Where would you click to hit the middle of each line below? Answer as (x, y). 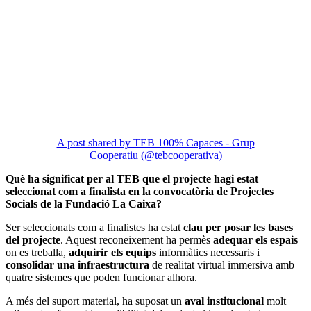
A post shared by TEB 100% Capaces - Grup (155, 143)
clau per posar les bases (238, 228)
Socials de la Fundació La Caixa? (84, 204)
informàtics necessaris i (209, 253)
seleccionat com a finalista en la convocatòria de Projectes (140, 192)
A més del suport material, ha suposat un (95, 301)
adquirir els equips (114, 253)
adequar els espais (255, 240)
